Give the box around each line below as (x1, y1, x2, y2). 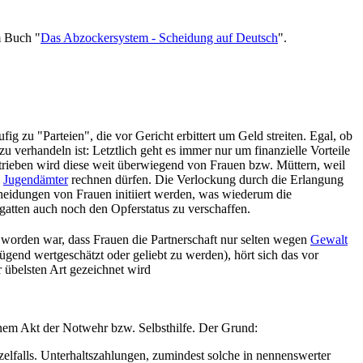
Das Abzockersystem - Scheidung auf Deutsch (41, 30, 278, 45)
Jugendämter (3, 173, 68, 187)
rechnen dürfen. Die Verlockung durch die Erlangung (68, 173, 344, 187)
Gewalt (310, 233, 348, 247)
